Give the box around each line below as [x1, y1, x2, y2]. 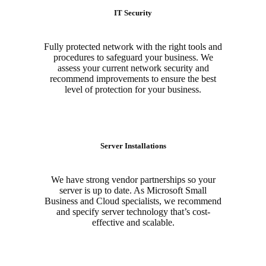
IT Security [114, 8, 152, 17]
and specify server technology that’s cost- [56, 207, 210, 217]
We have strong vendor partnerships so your [50, 175, 216, 185]
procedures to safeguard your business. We [53, 52, 213, 63]
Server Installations [100, 141, 166, 151]
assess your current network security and [57, 63, 209, 74]
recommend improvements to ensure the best [50, 74, 216, 84]
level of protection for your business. [65, 84, 201, 95]
